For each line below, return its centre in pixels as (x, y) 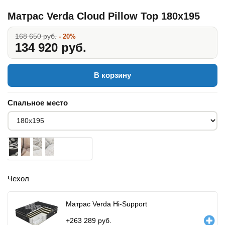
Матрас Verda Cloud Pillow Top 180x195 (104, 16)
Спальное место (38, 102)
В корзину (113, 75)
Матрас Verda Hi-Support (106, 204)
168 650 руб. (36, 36)
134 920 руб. (51, 47)
